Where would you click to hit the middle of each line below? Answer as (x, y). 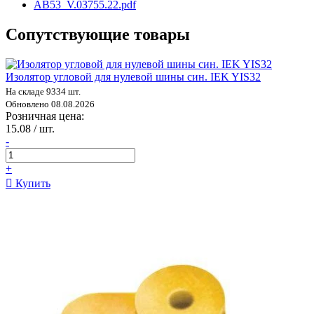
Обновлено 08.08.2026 (50, 104)
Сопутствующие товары (98, 34)
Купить (32, 183)
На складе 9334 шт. (43, 91)
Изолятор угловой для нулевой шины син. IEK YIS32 (133, 76)
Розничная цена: (45, 116)
